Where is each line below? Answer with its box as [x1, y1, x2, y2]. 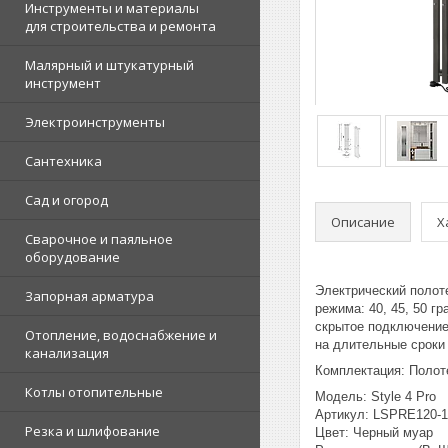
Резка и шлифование [25, 422, 160, 440]
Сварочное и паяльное [25, 230, 173, 248]
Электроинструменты [25, 113, 165, 131]
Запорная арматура [25, 287, 154, 305]
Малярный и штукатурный [25, 56, 194, 74]
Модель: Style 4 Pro [315, 389, 436, 404]
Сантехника [25, 152, 102, 170]
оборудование [25, 248, 120, 266]
